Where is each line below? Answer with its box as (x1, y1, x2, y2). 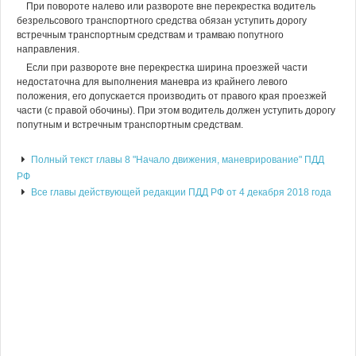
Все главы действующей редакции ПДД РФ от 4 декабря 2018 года (29, 187, 331, 198)
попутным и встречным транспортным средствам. (17, 119, 243, 130)
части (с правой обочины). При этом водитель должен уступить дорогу (17, 105, 335, 116)
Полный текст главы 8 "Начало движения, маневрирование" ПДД (31, 154, 324, 165)
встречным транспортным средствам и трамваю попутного (17, 29, 284, 41)
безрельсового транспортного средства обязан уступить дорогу (17, 15, 307, 26)
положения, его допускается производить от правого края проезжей (17, 91, 327, 102)
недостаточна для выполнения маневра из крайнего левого (17, 76, 288, 87)
